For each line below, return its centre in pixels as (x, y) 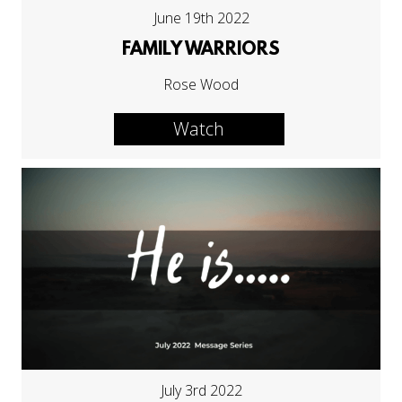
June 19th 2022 (201, 18)
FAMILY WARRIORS (201, 51)
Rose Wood (201, 85)
